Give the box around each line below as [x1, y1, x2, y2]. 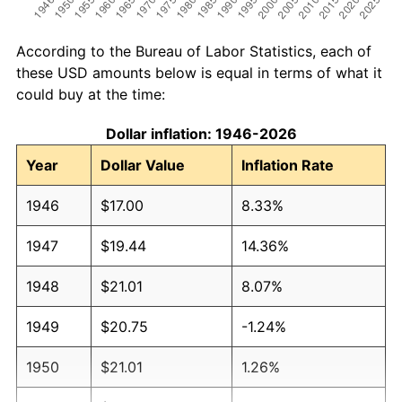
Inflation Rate [241, 155, 334, 174]
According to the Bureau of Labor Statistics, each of [16, 41, 371, 60]
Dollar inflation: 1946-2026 [105, 124, 297, 143]
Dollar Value [100, 155, 185, 174]
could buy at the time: [16, 84, 165, 103]
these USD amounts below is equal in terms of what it [16, 63, 382, 82]
